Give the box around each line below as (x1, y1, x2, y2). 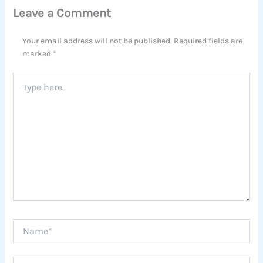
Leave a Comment (12, 5, 111, 20)
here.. (12, 85, 32, 95)
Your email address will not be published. (22, 36, 173, 46)
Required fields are (174, 36, 243, 46)
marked (22, 49, 53, 59)
